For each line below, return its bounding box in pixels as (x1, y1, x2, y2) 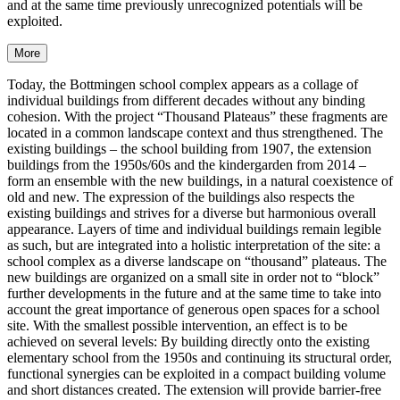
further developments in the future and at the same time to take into (7, 285, 381, 301)
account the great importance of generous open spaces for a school (7, 301, 379, 317)
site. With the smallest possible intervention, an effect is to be (7, 317, 347, 333)
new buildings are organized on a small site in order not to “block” (7, 269, 379, 285)
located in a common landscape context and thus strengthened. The (7, 124, 383, 140)
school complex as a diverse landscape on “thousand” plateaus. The (7, 253, 387, 269)
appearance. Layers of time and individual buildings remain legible (7, 221, 381, 237)
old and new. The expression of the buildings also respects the (7, 188, 354, 204)
